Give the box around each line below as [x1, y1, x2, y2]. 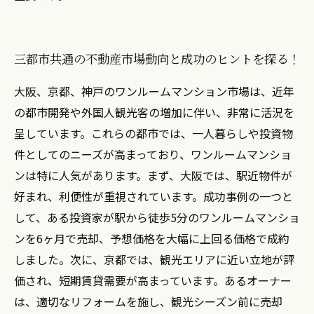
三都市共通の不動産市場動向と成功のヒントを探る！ [14, 50, 300, 67]
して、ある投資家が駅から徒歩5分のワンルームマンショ [14, 209, 300, 226]
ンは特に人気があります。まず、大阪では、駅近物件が [14, 167, 292, 184]
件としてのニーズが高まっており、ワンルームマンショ [14, 146, 292, 163]
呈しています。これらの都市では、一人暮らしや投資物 [14, 125, 293, 142]
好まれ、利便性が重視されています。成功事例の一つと [14, 188, 293, 205]
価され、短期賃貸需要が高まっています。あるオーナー [14, 272, 292, 289]
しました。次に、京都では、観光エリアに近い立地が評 [14, 251, 294, 268]
